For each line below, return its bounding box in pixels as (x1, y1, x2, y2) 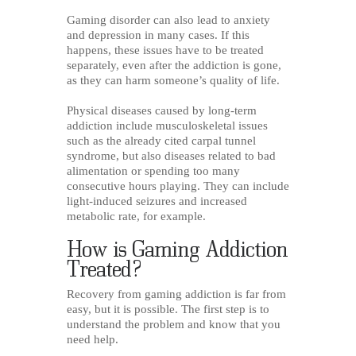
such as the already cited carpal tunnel (67, 134, 256, 148)
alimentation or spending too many (67, 164, 240, 178)
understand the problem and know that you (67, 318, 281, 331)
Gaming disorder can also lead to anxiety (67, 13, 270, 26)
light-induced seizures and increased (67, 195, 247, 208)
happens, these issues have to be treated (67, 43, 264, 56)
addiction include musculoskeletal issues (67, 119, 268, 133)
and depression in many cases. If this (67, 28, 250, 41)
